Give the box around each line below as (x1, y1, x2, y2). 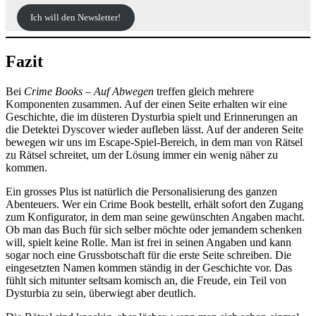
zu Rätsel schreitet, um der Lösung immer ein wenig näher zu (6, 148, 278, 161)
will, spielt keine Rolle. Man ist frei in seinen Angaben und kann (6, 236, 291, 248)
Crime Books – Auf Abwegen (24, 85, 154, 97)
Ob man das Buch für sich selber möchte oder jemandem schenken (6, 223, 302, 236)
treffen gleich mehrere (154, 85, 254, 97)
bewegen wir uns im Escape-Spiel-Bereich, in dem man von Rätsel (6, 135, 303, 148)
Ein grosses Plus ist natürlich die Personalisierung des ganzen (6, 185, 277, 197)
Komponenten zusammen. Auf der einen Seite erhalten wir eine (6, 97, 287, 110)
